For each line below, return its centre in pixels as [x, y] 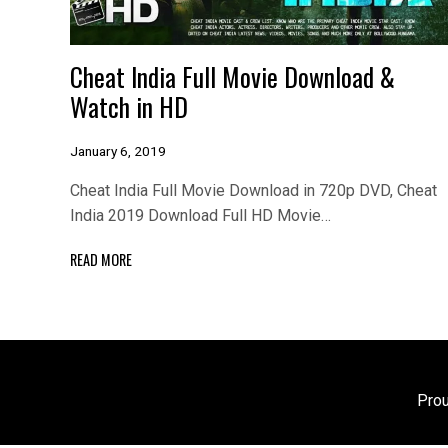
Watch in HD [129, 106]
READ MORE [101, 260]
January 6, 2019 [118, 150]
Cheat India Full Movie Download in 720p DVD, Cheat [253, 190]
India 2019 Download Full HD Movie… [200, 215]
